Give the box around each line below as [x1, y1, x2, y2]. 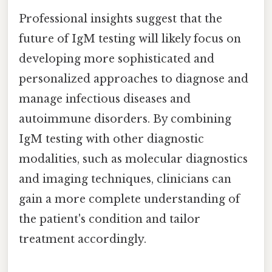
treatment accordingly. [19, 232, 146, 246]
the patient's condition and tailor [19, 212, 200, 226]
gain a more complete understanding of [19, 192, 240, 206]
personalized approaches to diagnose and [19, 72, 248, 86]
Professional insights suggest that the [19, 12, 222, 25]
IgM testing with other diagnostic [19, 132, 204, 146]
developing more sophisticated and [19, 52, 214, 66]
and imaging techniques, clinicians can [19, 172, 231, 186]
